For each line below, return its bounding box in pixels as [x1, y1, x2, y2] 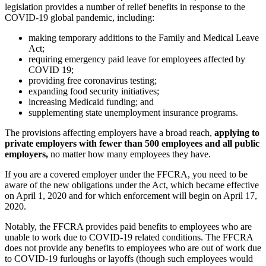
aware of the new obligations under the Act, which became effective [5, 179, 259, 190]
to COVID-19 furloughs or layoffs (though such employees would [5, 253, 253, 264]
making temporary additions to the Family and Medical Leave [28, 32, 259, 43]
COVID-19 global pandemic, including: [5, 12, 154, 23]
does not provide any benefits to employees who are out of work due [5, 242, 261, 253]
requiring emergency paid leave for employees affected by [28, 53, 245, 64]
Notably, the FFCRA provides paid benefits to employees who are [5, 221, 252, 232]
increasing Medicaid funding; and [28, 96, 154, 107]
